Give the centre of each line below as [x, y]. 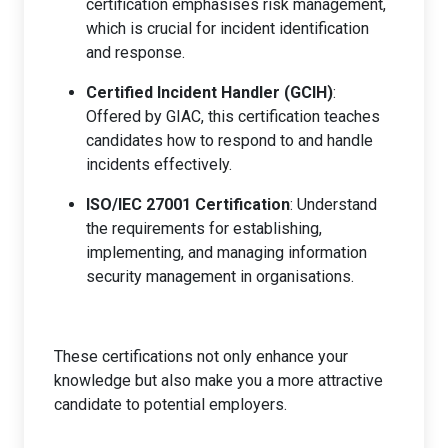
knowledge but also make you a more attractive [218, 380]
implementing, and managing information [226, 252]
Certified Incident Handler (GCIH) [209, 92]
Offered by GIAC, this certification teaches [233, 116]
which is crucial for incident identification [227, 28]
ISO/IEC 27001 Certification [188, 204]
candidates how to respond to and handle [229, 140]
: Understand [333, 204]
